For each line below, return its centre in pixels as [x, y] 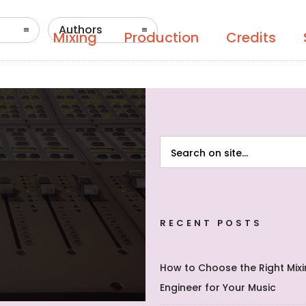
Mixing [75, 38]
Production [162, 38]
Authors [81, 30]
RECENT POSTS [211, 223]
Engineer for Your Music [218, 288]
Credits [251, 38]
